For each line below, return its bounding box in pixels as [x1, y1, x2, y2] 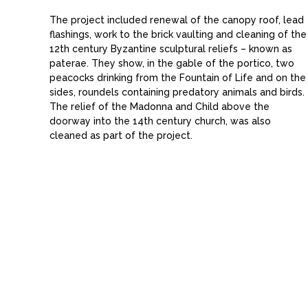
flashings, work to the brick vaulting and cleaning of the [49, 29, 307, 41]
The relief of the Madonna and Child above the [49, 101, 269, 113]
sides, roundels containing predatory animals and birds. [49, 87, 305, 98]
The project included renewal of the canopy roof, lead [49, 14, 304, 26]
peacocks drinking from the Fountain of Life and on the [49, 72, 306, 84]
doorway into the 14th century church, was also [49, 115, 271, 127]
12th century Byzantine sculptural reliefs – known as [49, 43, 292, 55]
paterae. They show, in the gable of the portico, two [49, 58, 294, 69]
